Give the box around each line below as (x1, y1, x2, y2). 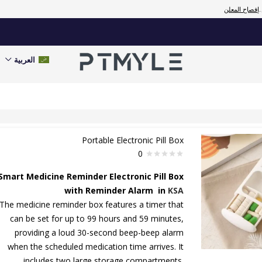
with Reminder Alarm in (64, 185, 168, 196)
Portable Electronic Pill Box (82, 135, 184, 146)
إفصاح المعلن (224, 5, 260, 13)
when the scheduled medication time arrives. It (8, 241, 184, 252)
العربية (14, 54, 36, 65)
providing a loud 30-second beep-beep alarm (15, 227, 184, 238)
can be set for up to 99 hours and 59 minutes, (10, 213, 184, 224)
